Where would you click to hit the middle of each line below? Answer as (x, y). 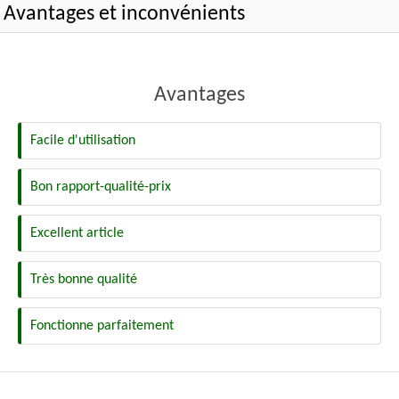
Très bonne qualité (84, 280)
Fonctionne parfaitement (102, 326)
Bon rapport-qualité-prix (101, 187)
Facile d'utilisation (83, 141)
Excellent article (77, 233)
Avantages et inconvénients (124, 14)
